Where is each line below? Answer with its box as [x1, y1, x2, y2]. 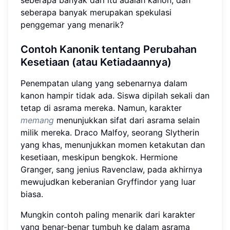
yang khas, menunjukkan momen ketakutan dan [21, 139, 205, 150]
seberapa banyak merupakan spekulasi [21, 7, 171, 17]
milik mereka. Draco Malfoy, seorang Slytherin [21, 127, 199, 138]
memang [21, 114, 54, 125]
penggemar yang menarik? [21, 19, 124, 30]
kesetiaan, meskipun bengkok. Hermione [21, 151, 178, 162]
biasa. [21, 188, 43, 199]
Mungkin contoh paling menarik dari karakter [21, 209, 195, 220]
